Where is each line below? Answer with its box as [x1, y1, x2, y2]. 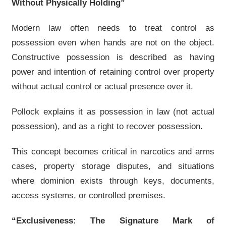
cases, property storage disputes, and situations [12, 161, 214, 171]
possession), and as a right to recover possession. [12, 121, 203, 131]
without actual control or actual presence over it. [12, 81, 193, 91]
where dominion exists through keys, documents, [12, 176, 214, 186]
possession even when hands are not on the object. [12, 37, 214, 47]
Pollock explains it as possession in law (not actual [12, 106, 214, 117]
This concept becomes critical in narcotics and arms [12, 146, 214, 156]
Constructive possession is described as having [12, 52, 214, 62]
